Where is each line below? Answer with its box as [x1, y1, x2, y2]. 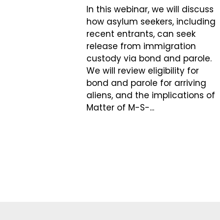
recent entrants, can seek [86, 28, 195, 40]
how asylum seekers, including [86, 16, 216, 28]
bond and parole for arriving [86, 77, 206, 89]
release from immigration [86, 40, 196, 53]
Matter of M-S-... [86, 102, 154, 114]
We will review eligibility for [86, 65, 199, 77]
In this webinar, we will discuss [86, 3, 214, 16]
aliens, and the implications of [86, 89, 215, 102]
